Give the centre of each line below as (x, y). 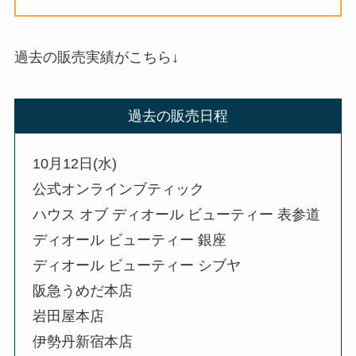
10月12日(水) (75, 163)
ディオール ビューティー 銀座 (130, 240)
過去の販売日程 (178, 116)
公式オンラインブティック (119, 189)
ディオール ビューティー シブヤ (137, 265)
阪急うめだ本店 (83, 290)
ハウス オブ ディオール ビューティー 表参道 (177, 214)
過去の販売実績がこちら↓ (96, 58)
